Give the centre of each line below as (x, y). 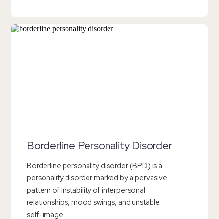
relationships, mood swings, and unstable (93, 203)
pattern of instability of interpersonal (86, 190)
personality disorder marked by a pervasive (97, 178)
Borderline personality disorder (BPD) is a (95, 166)
